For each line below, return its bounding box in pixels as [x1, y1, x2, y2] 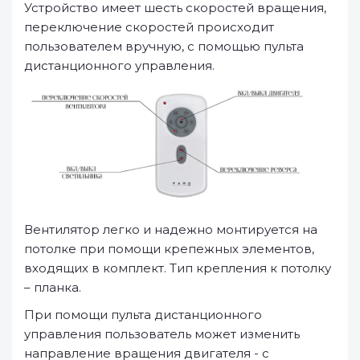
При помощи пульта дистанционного [24, 306, 262, 322]
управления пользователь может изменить [24, 325, 300, 342]
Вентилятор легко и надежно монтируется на [24, 221, 317, 237]
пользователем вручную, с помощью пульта [24, 39, 304, 54]
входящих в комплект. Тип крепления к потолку [24, 260, 331, 276]
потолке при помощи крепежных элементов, [24, 240, 314, 256]
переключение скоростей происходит [24, 19, 274, 35]
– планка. [24, 279, 81, 295]
